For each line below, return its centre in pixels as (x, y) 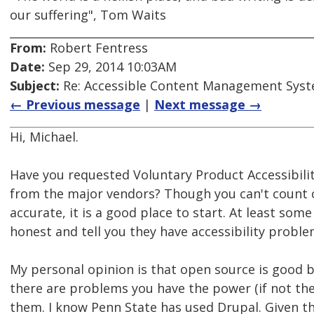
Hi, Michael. (44, 137)
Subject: (35, 86)
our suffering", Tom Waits (88, 15)
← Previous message (75, 105)
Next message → (208, 105)
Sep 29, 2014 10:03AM (111, 67)
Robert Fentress (97, 48)
